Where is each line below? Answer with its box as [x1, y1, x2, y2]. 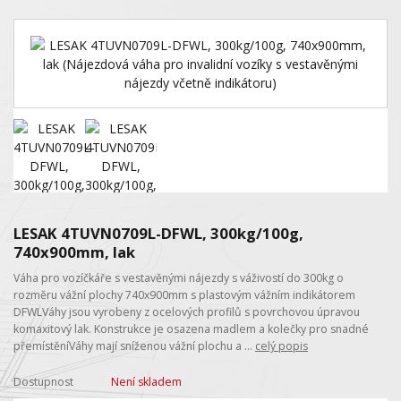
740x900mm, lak [13, 241, 135, 262]
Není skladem [110, 374, 182, 390]
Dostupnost [13, 374, 73, 390]
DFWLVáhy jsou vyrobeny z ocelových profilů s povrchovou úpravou [13, 303, 360, 320]
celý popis [255, 337, 308, 354]
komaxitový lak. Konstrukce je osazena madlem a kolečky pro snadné [13, 320, 369, 337]
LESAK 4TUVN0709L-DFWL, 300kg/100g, [13, 222, 303, 243]
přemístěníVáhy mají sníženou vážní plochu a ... [13, 337, 255, 354]
